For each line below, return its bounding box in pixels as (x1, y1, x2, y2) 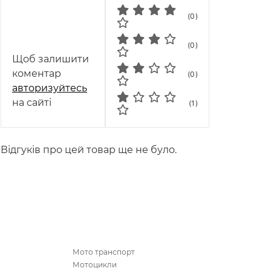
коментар (12, 67, 61, 79)
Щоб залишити (12, 53, 89, 65)
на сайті (12, 96, 51, 108)
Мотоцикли (73, 260, 117, 269)
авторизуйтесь (12, 82, 87, 94)
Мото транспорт (73, 247, 135, 256)
